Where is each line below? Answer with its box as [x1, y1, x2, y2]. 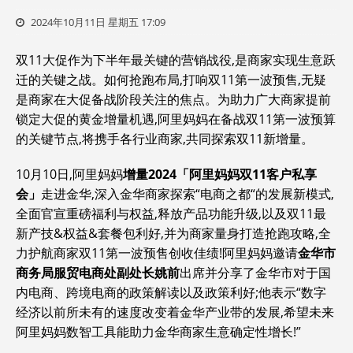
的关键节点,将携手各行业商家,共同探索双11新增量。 [16, 130, 314, 147]
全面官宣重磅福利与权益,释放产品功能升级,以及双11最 [16, 205, 326, 222]
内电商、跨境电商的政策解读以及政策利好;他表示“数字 [16, 284, 326, 301]
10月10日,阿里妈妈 [16, 165, 123, 183]
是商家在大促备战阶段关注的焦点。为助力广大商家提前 [16, 91, 331, 108]
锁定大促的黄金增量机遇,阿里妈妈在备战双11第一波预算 [16, 110, 336, 128]
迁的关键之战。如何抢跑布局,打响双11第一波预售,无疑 [16, 71, 326, 88]
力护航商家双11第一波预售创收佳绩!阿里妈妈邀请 [16, 244, 298, 262]
